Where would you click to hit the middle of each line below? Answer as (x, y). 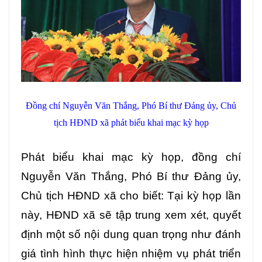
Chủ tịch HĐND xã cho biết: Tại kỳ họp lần (131, 195)
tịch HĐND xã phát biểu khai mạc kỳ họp (131, 122)
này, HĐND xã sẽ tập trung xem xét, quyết (131, 215)
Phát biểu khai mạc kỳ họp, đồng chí (131, 157)
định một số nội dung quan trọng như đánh (131, 234)
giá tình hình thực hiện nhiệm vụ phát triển (131, 253)
